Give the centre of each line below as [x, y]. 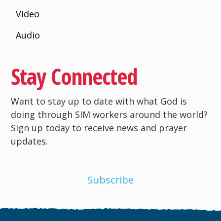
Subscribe [110, 180]
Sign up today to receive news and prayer [99, 128]
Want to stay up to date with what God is [99, 101]
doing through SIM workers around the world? [110, 114]
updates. [30, 141]
